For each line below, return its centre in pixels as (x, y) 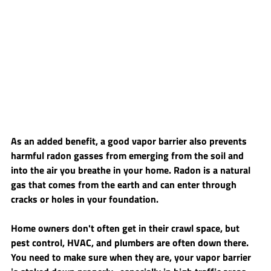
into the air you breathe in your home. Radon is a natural (132, 170)
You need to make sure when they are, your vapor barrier (132, 257)
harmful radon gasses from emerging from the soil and (129, 155)
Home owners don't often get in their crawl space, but (126, 228)
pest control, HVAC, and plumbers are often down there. (131, 242)
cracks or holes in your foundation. (86, 199)
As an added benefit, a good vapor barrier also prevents (130, 141)
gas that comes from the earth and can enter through (125, 184)
